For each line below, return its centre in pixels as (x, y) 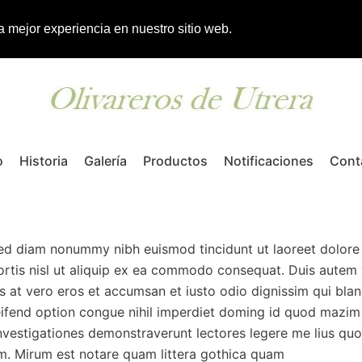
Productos (175, 160)
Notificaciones (269, 160)
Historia (44, 160)
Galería (105, 160)
